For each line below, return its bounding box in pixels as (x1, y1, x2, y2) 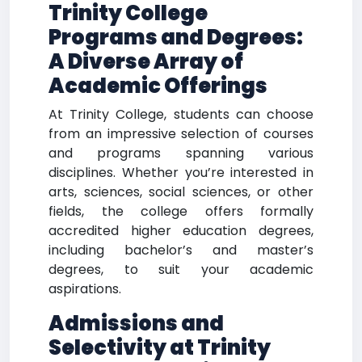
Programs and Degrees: (48, 23, 303, 52)
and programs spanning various (48, 144, 314, 162)
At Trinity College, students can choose (48, 105, 314, 124)
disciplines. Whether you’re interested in (48, 163, 314, 182)
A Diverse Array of (48, 48, 243, 76)
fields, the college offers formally (48, 202, 314, 221)
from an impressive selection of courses (48, 124, 314, 143)
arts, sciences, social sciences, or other (48, 183, 314, 201)
